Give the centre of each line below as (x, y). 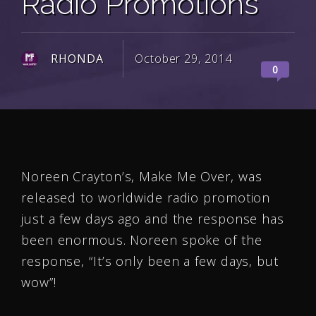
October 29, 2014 (184, 59)
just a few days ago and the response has (153, 219)
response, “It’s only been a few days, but (150, 261)
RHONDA (77, 59)
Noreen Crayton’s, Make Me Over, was (142, 176)
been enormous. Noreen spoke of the (142, 240)
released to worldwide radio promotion (146, 197)
